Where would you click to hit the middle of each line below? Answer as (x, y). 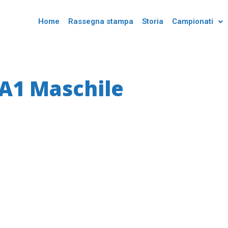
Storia (152, 21)
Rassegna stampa (101, 21)
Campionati (192, 21)
